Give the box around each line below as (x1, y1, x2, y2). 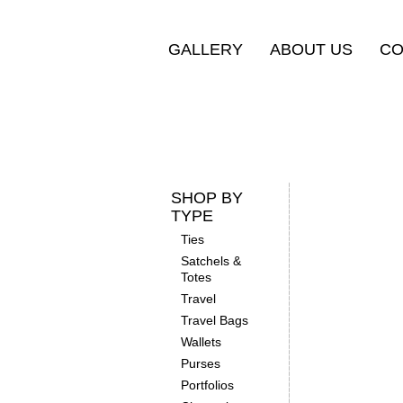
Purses (180, 356, 220, 371)
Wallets (180, 335, 221, 349)
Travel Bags (180, 313, 248, 327)
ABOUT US (269, 40, 353, 58)
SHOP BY (170, 189, 243, 207)
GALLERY (167, 40, 243, 58)
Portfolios (180, 378, 234, 392)
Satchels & (180, 254, 241, 268)
